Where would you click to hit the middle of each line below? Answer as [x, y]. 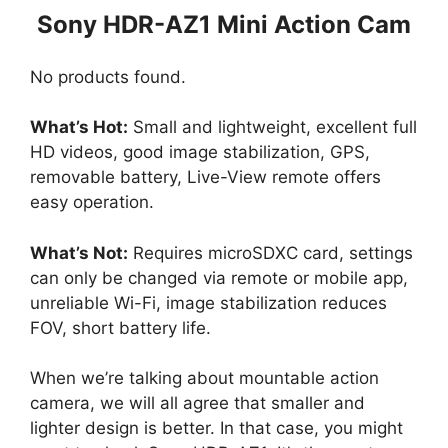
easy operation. [92, 202]
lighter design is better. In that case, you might [216, 428]
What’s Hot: [79, 127]
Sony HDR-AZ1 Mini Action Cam [224, 25]
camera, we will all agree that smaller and [197, 403]
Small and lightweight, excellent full [272, 127]
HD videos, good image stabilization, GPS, [200, 152]
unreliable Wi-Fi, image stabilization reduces [208, 302]
